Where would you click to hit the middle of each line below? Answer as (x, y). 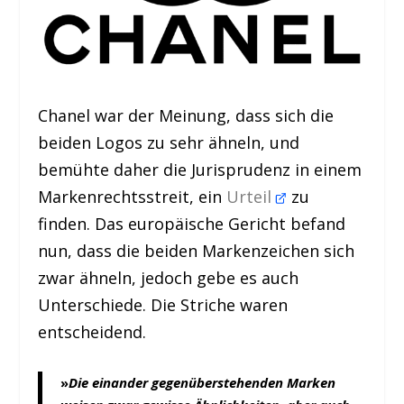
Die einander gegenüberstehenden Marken (202, 382)
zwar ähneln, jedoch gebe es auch (169, 278)
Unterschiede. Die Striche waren (163, 305)
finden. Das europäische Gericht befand (192, 224)
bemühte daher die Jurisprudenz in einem (200, 170)
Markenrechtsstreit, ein (133, 197)
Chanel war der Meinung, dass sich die (186, 116)
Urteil (252, 197)
